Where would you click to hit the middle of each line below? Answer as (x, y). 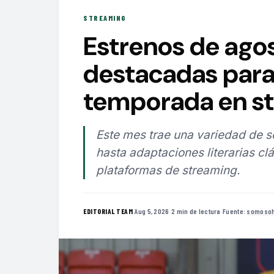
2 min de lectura (196, 211)
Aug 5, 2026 (152, 211)
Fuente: (235, 211)
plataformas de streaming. (168, 170)
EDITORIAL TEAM (108, 212)
